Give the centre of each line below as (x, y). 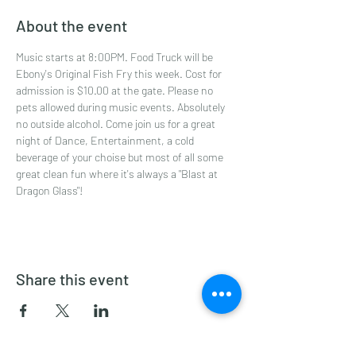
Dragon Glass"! (49, 190)
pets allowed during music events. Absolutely (122, 106)
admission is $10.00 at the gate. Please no (116, 90)
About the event (72, 25)
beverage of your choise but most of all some (121, 157)
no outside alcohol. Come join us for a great (117, 123)
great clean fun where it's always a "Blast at (118, 173)
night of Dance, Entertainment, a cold (106, 140)
